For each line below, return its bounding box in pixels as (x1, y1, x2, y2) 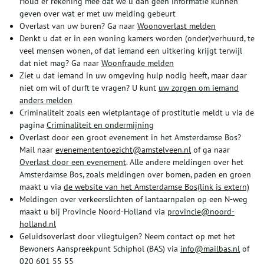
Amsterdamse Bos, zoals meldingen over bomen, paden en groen (19, 169, 251, 180)
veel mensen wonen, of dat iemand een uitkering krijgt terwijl (19, 45, 242, 56)
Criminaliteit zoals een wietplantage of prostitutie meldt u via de (19, 107, 254, 118)
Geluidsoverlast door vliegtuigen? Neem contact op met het (19, 230, 235, 242)
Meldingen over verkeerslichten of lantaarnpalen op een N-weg (19, 193, 247, 204)
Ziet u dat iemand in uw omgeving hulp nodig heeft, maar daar (19, 70, 247, 81)
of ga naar (191, 144, 230, 155)
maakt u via (19, 181, 64, 192)
